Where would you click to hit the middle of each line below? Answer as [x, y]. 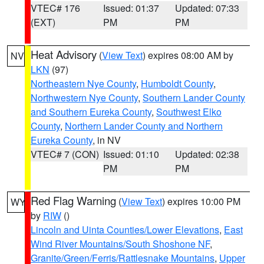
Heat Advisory [64, 54]
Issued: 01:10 [131, 154]
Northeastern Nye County [83, 83]
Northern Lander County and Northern [144, 126]
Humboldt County [177, 83]
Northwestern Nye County [84, 98]
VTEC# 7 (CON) [65, 154]
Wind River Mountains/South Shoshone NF [120, 244]
